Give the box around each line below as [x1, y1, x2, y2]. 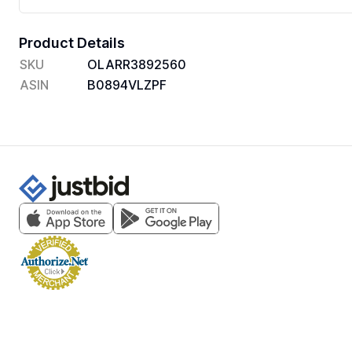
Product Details [19, 35, 125, 51]
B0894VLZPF [87, 77, 167, 93]
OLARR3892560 [87, 57, 186, 72]
